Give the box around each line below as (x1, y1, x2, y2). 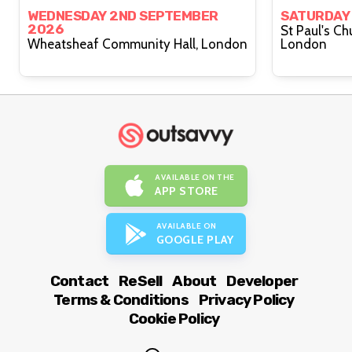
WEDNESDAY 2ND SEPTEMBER (27, 7, 218, 24)
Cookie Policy (128, 310, 220, 328)
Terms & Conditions (53, 291, 189, 310)
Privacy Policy (198, 291, 295, 310)
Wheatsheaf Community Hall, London (201, 35, 247, 52)
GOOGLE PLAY (156, 232, 234, 247)
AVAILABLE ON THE (155, 172, 235, 183)
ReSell (119, 272, 163, 291)
